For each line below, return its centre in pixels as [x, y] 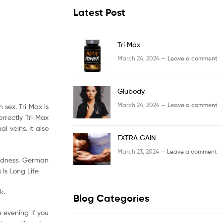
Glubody [131, 91]
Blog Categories [111, 198]
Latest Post [99, 12]
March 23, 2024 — [141, 151]
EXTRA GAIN [137, 138]
